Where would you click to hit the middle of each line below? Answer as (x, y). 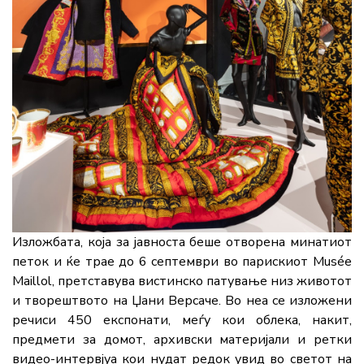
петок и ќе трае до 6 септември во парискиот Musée (182, 262)
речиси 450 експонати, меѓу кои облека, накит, (182, 321)
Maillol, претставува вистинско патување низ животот (182, 282)
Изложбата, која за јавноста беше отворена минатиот (182, 243)
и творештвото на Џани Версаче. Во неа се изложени (182, 301)
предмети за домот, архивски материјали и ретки (182, 340)
